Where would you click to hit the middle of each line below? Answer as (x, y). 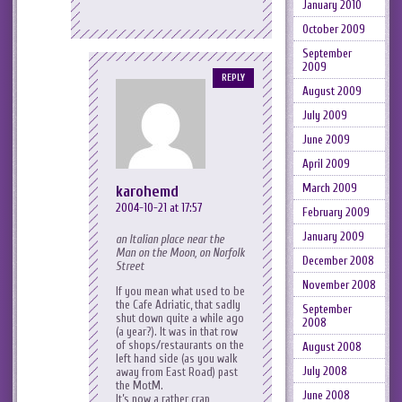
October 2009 (333, 29)
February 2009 (336, 212)
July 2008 (324, 371)
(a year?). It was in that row (177, 332)
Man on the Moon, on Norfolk (180, 253)
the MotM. (140, 386)
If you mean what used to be (180, 292)
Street (130, 267)
